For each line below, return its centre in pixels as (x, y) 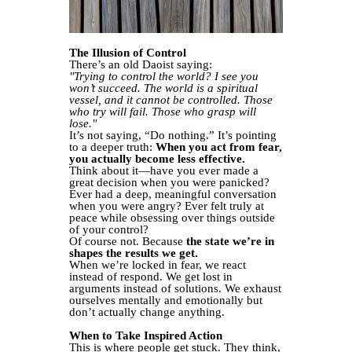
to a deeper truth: (112, 147)
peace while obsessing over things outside (172, 217)
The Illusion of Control (128, 52)
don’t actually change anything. (147, 312)
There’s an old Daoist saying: (141, 64)
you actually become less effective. (157, 158)
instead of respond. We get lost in (151, 276)
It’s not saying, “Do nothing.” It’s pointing (173, 135)
